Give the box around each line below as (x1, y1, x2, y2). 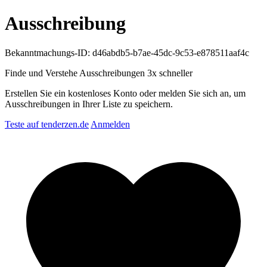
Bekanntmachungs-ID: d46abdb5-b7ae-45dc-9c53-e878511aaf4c (5, 47, 249, 58)
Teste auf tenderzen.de (5, 119, 89, 129)
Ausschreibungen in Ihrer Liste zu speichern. (5, 98, 173, 109)
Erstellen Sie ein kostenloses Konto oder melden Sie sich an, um (5, 88, 246, 98)
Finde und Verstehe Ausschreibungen (5, 67, 147, 78)
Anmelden (91, 119, 130, 129)
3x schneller (147, 67, 193, 78)
